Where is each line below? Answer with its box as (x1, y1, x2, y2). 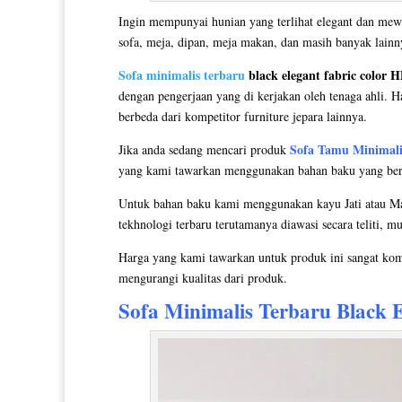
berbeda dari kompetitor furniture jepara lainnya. (118, 107, 367, 125)
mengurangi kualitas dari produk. (118, 268, 287, 286)
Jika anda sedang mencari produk (118, 140, 290, 158)
